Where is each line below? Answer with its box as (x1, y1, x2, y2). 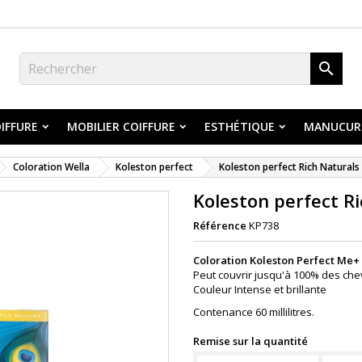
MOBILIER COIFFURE (67, 119, 175, 134)
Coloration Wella (13, 160, 90, 174)
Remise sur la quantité (193, 334, 308, 348)
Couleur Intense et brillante (193, 282, 329, 297)
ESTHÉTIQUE (204, 119, 275, 134)
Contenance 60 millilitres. (193, 305, 314, 319)
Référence (193, 218, 246, 233)
